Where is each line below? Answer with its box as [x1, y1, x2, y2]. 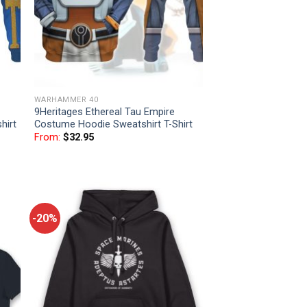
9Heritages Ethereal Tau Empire [34, 106, 175, 118]
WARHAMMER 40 [34, 95, 99, 104]
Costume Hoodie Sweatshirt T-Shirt [34, 118, 193, 130]
